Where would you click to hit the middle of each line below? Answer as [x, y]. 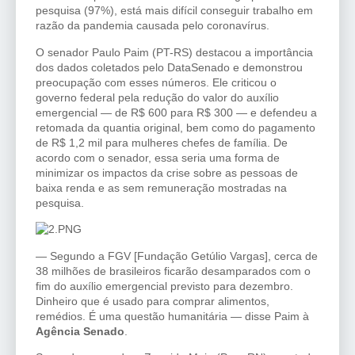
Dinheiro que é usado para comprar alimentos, [153, 301]
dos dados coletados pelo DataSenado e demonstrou [169, 67]
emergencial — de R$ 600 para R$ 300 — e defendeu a [176, 112]
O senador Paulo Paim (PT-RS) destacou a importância [174, 52]
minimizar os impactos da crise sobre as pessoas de [167, 172]
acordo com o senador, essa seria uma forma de [158, 157]
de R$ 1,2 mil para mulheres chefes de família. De [162, 142]
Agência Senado [80, 331]
